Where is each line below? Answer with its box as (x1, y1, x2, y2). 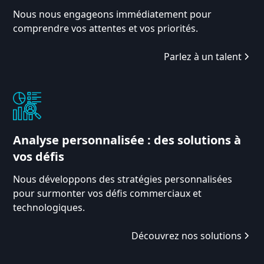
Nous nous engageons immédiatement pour (13, 7, 212, 21)
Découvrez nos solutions (131, 229, 242, 242)
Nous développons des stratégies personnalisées (13, 172, 233, 186)
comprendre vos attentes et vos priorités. (13, 21, 199, 35)
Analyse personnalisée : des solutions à (13, 131, 242, 148)
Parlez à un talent (163, 49, 242, 63)
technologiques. (13, 200, 85, 214)
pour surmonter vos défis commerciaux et (13, 186, 202, 200)
